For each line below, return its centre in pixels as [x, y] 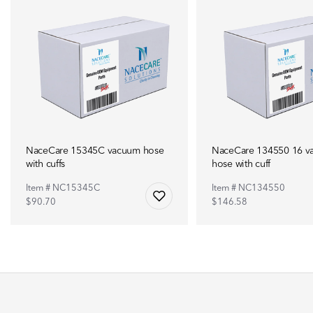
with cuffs [46, 164]
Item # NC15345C [63, 188]
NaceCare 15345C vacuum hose [95, 151]
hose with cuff [241, 164]
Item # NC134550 [248, 188]
